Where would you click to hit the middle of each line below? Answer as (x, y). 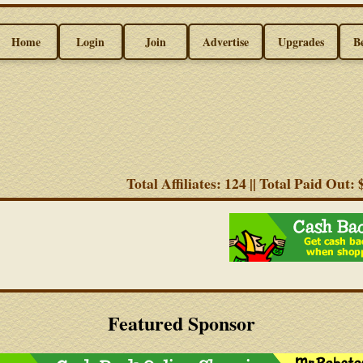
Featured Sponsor (181, 323)
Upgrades (301, 42)
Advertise (225, 42)
